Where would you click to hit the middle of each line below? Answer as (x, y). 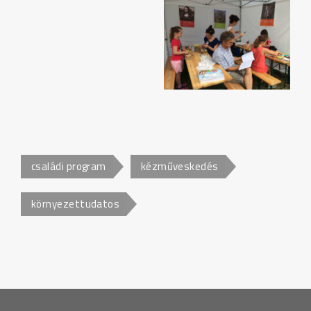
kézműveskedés (179, 167)
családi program (69, 167)
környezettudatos (76, 204)
